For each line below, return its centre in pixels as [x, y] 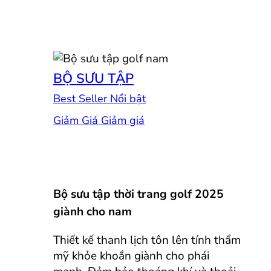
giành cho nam [93, 211]
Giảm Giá [77, 120]
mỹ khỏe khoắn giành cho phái [131, 256]
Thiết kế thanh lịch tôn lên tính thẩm [147, 240]
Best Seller [82, 98]
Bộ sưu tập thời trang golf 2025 [139, 194]
